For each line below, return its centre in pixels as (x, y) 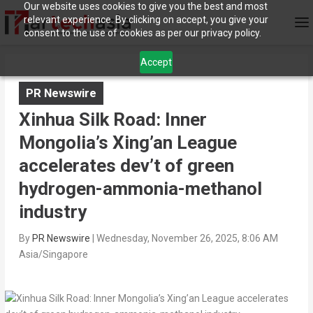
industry (52, 212)
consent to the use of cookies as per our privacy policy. (142, 33)
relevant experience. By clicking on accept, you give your (146, 20)
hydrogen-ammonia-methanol (140, 189)
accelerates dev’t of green (126, 166)
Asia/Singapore (53, 255)
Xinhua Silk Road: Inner (112, 120)
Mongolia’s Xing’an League (128, 143)
